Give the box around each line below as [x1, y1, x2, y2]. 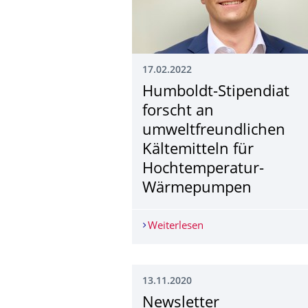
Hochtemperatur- [142, 162, 264, 177]
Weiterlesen [147, 221, 203, 232]
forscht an [142, 104, 214, 119]
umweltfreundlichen [142, 123, 285, 138]
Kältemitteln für [142, 142, 254, 157]
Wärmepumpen [142, 181, 252, 196]
